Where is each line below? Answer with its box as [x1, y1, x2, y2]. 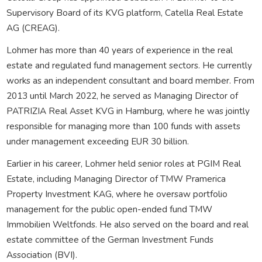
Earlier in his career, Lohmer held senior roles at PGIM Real [6, 157, 241, 170]
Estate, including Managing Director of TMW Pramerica [6, 172, 226, 185]
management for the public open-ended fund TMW [6, 202, 212, 215]
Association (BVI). [6, 248, 77, 261]
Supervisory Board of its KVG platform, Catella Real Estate [6, 6, 243, 19]
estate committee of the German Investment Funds [6, 233, 213, 246]
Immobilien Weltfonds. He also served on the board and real [6, 218, 249, 230]
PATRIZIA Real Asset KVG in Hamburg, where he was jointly [6, 104, 250, 117]
